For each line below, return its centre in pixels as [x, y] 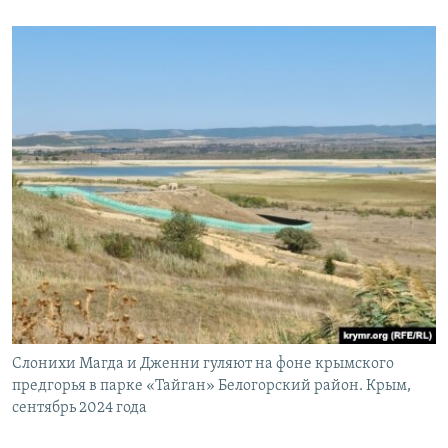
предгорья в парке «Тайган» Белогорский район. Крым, [211, 386]
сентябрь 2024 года [79, 408]
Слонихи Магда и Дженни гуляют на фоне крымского [203, 364]
